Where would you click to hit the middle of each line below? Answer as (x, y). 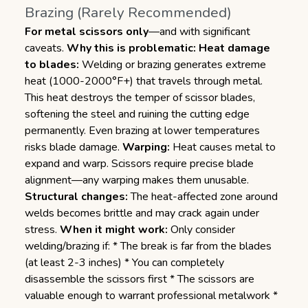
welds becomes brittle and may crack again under (142, 213)
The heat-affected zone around (203, 197)
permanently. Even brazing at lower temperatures (142, 131)
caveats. (46, 48)
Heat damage (234, 48)
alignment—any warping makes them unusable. (137, 180)
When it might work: (114, 230)
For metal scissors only (87, 32)
